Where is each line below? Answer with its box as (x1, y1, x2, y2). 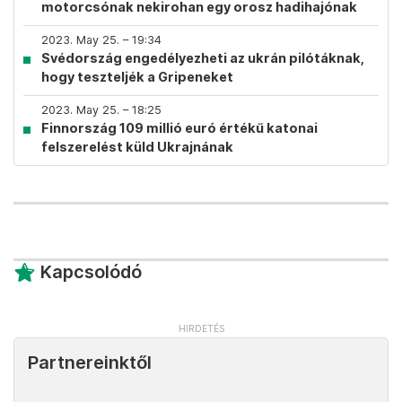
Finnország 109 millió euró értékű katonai (41, 120, 318, 135)
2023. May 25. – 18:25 (41, 103, 162, 117)
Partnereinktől (28, 352, 152, 373)
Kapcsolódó (40, 261, 142, 283)
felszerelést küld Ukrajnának (41, 139, 233, 154)
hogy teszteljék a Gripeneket (41, 69, 233, 84)
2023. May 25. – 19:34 (41, 33, 162, 47)
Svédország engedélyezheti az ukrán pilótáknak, (41, 50, 364, 66)
